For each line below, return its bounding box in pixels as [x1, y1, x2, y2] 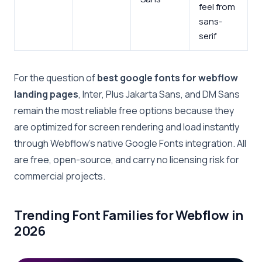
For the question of [14, 71, 97, 84]
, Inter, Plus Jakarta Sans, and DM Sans [78, 87, 240, 101]
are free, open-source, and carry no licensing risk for [14, 153, 239, 166]
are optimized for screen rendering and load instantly [14, 120, 239, 133]
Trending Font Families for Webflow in [14, 206, 243, 224]
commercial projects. [14, 169, 105, 182]
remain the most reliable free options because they [14, 104, 234, 117]
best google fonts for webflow [97, 71, 238, 84]
